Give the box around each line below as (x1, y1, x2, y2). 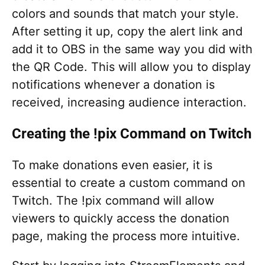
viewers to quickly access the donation (12, 211, 230, 225)
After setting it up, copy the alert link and (12, 24, 243, 38)
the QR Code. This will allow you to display (12, 59, 251, 74)
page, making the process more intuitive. (12, 228, 240, 243)
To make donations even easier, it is (12, 157, 212, 172)
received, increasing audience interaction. (12, 95, 247, 109)
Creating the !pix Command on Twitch (12, 125, 251, 142)
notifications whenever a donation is (12, 77, 215, 92)
